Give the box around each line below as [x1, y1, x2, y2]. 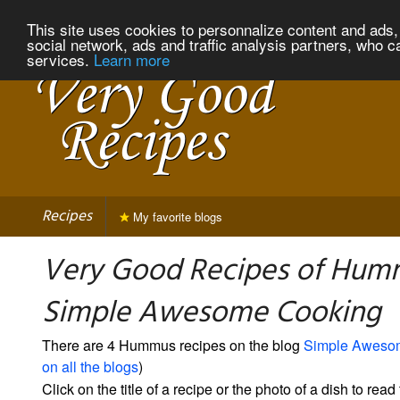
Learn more [94, 47, 170, 71]
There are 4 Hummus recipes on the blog [42, 334, 304, 355]
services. [27, 47, 94, 71]
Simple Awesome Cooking [42, 288, 381, 338]
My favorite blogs [129, 207, 222, 225]
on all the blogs [42, 355, 138, 377]
